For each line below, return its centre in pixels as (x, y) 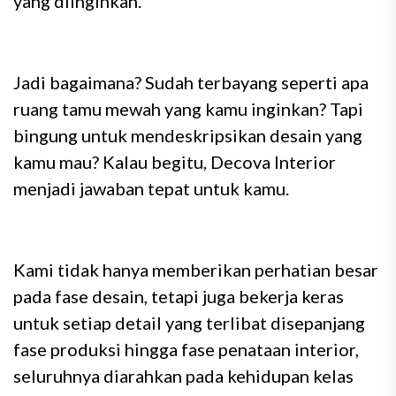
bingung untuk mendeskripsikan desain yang (188, 135)
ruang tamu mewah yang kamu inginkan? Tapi (188, 109)
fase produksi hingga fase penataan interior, (186, 349)
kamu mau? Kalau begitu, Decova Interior (175, 162)
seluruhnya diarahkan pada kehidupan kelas (183, 376)
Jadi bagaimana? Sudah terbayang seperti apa (191, 82)
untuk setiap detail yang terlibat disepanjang (189, 323)
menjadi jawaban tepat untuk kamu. (151, 188)
